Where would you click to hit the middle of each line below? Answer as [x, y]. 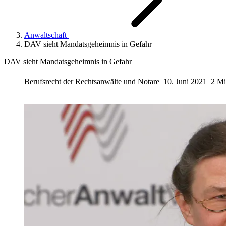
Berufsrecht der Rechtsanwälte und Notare [93, 81]
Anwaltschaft [46, 35]
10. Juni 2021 [185, 81]
